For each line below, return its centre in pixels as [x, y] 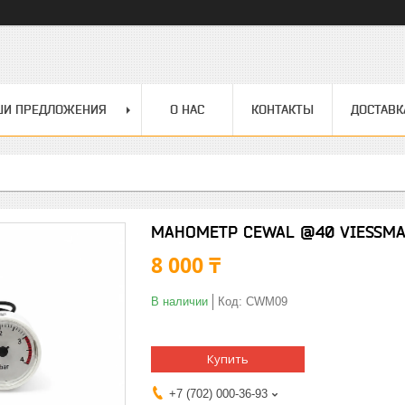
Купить [228, 359]
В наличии [179, 301]
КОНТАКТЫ [283, 109]
